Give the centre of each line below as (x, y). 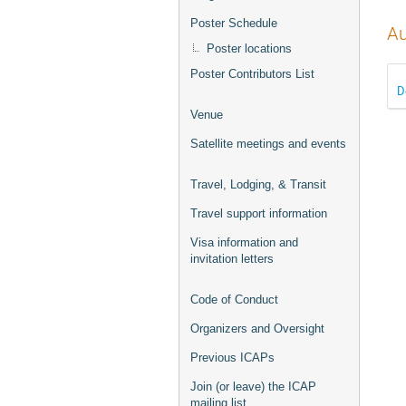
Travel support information (259, 213)
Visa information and (244, 242)
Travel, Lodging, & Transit (258, 184)
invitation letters (232, 259)
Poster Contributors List (252, 74)
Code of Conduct (234, 300)
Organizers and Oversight (257, 329)
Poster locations (249, 48)
